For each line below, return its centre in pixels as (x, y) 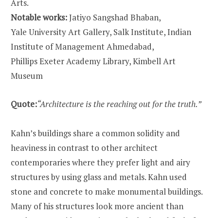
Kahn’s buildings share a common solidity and (95, 133)
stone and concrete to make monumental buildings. (107, 191)
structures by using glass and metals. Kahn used (99, 177)
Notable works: (40, 17)
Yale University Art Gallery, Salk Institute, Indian (101, 32)
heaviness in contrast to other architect (84, 147)
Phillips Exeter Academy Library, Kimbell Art (93, 61)
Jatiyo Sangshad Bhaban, (115, 17)
